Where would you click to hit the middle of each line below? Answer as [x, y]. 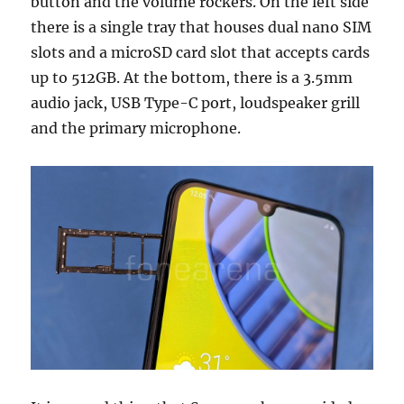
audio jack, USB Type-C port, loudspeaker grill [196, 103]
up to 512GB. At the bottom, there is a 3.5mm [192, 78]
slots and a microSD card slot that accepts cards [201, 53]
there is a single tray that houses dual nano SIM [202, 28]
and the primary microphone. [136, 129]
